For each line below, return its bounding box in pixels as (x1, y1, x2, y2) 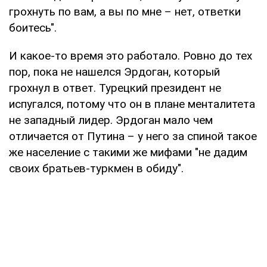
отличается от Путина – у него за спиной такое (9, 129, 257, 143)
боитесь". (9, 20, 57, 35)
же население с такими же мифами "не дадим (9, 145, 247, 159)
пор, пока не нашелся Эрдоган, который (9, 64, 220, 79)
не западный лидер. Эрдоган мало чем (9, 113, 213, 127)
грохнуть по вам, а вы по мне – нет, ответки (9, 4, 241, 18)
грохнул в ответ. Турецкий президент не (9, 80, 221, 95)
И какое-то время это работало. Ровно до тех (9, 48, 252, 63)
